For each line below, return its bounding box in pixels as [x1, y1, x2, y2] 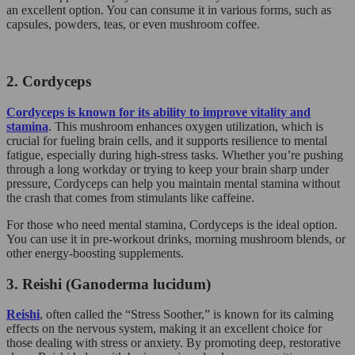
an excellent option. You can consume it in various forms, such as [6, 2, 331, 17]
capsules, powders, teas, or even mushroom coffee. [6, 17, 260, 31]
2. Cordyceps [6, 73, 91, 90]
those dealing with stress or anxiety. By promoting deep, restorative [6, 336, 341, 350]
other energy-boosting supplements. [6, 246, 184, 260]
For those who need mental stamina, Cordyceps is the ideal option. [6, 218, 338, 231]
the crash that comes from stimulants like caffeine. [6, 191, 254, 204]
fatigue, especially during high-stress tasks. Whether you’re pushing [6, 148, 343, 162]
